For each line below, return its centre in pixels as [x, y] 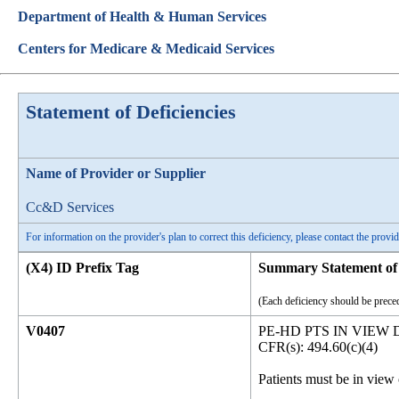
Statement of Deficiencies [131, 112]
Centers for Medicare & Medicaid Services [146, 49]
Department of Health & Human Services [142, 16]
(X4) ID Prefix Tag [82, 268]
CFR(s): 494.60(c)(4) [318, 347]
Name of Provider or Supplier [116, 173]
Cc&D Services [70, 207]
